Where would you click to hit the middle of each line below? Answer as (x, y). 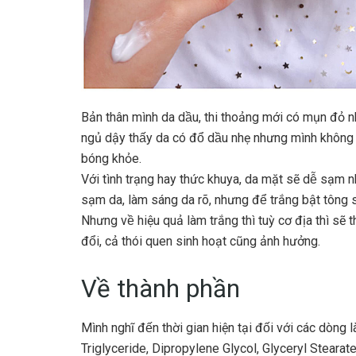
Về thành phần (161, 288)
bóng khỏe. (111, 158)
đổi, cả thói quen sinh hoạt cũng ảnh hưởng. (201, 241)
